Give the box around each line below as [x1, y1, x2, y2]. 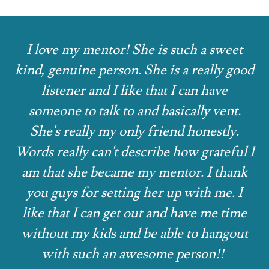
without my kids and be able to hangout [21, 225, 248, 243]
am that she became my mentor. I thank [22, 163, 247, 182]
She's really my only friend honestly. [30, 122, 239, 141]
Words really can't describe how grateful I [14, 143, 255, 162]
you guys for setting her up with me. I [26, 184, 243, 202]
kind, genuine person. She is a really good [15, 61, 254, 80]
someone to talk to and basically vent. [28, 102, 241, 121]
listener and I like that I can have [41, 82, 228, 100]
